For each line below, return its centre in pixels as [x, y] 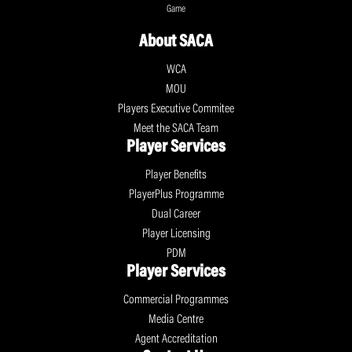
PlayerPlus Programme [176, 194]
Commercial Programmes [176, 300]
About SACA [176, 42]
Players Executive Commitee [176, 109]
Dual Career [176, 214]
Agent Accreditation [176, 339]
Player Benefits [176, 175]
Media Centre [176, 319]
